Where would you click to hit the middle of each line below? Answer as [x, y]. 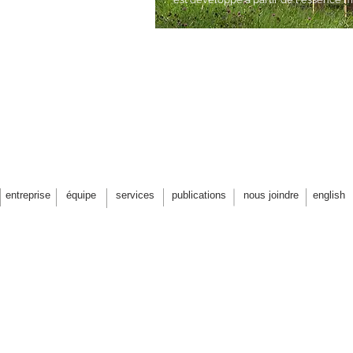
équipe [81, 195]
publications [199, 195]
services [135, 195]
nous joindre [271, 195]
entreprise [28, 195]
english [329, 195]
